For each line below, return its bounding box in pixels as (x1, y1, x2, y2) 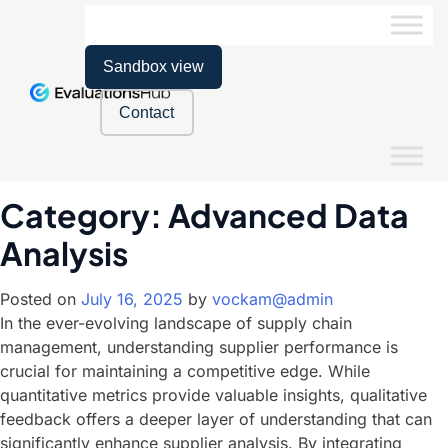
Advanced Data (168, 195, 409, 235)
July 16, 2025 (81, 289, 183, 309)
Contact (119, 103, 175, 121)
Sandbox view (102, 58, 204, 75)
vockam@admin (212, 289, 333, 309)
